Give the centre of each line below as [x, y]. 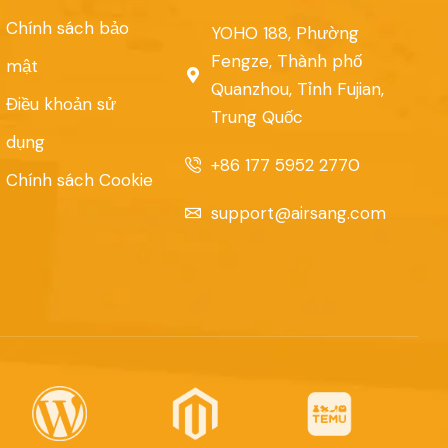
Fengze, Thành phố [287, 61]
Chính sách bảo [67, 28]
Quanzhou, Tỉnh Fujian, [298, 89]
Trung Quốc [257, 117]
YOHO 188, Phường [285, 33]
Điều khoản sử [60, 104]
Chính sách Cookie [79, 180]
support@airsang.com [299, 213]
